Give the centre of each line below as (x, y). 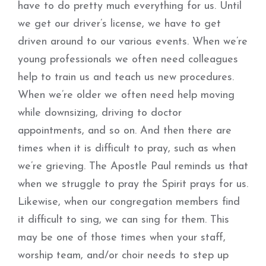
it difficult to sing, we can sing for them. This (123, 220)
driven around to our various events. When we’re (133, 42)
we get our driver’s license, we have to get (119, 24)
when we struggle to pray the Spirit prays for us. (133, 184)
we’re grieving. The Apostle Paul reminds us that (133, 167)
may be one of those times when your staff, (122, 238)
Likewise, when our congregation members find (129, 202)
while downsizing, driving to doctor (100, 113)
